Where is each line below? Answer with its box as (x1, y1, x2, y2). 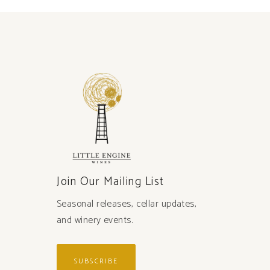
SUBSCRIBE (74, 255, 119, 267)
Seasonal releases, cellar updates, (57, 195, 197, 212)
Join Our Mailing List (57, 172, 165, 191)
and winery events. (57, 212, 133, 228)
